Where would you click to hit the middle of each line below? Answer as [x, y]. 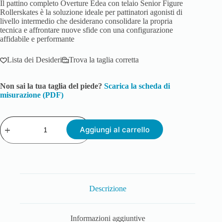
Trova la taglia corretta [104, 59]
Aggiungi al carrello [115, 129]
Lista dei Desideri [34, 59]
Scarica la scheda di [137, 86]
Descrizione [108, 188]
